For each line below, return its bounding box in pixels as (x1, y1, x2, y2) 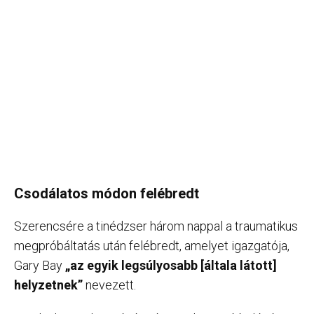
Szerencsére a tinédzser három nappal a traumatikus (14, 219, 298, 233)
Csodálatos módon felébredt (14, 185, 199, 202)
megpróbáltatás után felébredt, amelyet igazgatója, (14, 238, 289, 253)
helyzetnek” (14, 278, 83, 292)
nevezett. (83, 278, 136, 292)
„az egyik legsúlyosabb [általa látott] (65, 258, 277, 273)
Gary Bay (14, 258, 65, 273)
